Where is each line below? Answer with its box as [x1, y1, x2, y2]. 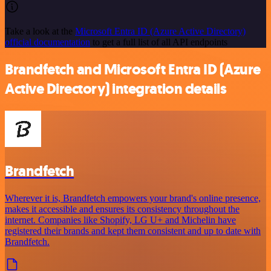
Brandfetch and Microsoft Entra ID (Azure [5, 60, 261, 80]
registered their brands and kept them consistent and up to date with [5, 225, 261, 236]
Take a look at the [5, 26, 75, 37]
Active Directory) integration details [5, 79, 227, 99]
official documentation [5, 37, 90, 48]
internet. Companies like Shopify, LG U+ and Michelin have [5, 214, 236, 225]
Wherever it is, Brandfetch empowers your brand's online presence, [5, 192, 261, 203]
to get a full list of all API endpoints [90, 37, 227, 48]
